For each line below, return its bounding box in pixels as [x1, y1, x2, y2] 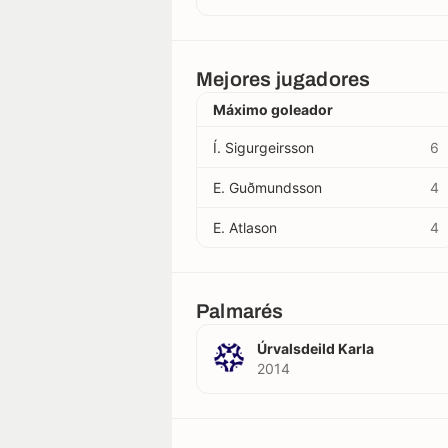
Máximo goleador [213, 101, 333, 118]
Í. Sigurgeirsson [213, 138, 314, 156]
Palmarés [196, 299, 284, 322]
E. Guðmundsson [213, 179, 322, 196]
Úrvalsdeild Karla [257, 340, 374, 357]
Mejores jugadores [196, 67, 371, 90]
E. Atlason [213, 219, 277, 236]
